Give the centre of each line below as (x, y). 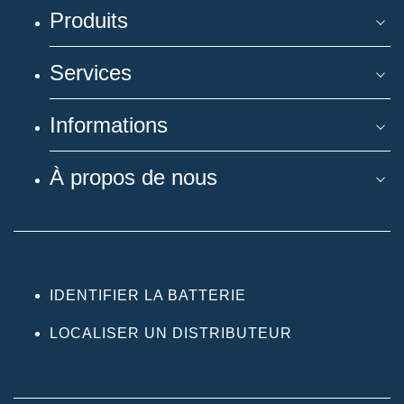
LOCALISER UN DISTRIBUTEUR (171, 333)
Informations (109, 124)
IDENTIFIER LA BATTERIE (148, 295)
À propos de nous (133, 177)
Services (91, 72)
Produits (89, 20)
